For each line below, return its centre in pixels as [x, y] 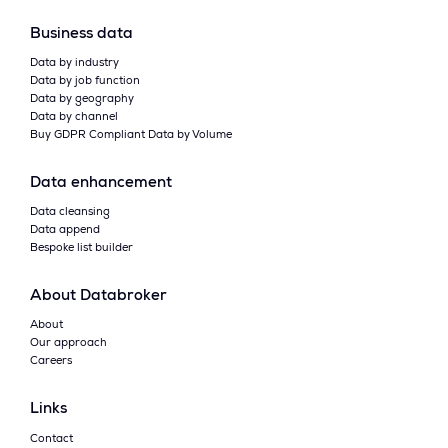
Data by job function [85, 81]
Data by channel [74, 117]
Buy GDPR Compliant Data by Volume [131, 135]
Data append [65, 231]
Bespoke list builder [81, 249]
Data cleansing [70, 213]
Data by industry [74, 63]
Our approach [68, 344]
